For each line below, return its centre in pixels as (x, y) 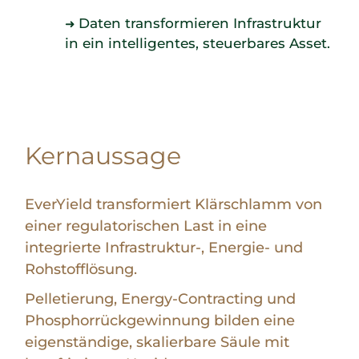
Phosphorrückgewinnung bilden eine (160, 320)
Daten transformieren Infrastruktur (200, 23)
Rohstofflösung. (81, 269)
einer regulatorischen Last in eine (146, 226)
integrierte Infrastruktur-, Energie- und (164, 247)
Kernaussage (103, 155)
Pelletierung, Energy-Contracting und (161, 298)
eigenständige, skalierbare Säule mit (157, 342)
